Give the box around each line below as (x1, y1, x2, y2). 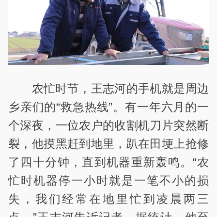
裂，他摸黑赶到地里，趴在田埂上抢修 (8, 137, 209, 150)
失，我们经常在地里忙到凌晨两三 (8, 192, 209, 205)
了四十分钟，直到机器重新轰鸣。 (8, 155, 193, 169)
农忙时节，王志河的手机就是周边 (31, 81, 209, 95)
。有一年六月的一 (112, 100, 209, 113)
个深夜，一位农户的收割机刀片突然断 (8, 118, 209, 132)
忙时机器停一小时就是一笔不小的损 (8, 173, 209, 187)
